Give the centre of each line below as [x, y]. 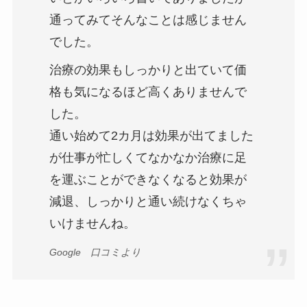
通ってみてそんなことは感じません [148, 20]
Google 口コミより [95, 252]
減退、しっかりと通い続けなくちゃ [148, 201]
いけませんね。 [92, 223]
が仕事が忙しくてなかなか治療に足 [148, 157]
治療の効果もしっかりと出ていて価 [148, 70]
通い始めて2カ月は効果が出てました [151, 135]
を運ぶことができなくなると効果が [148, 179]
